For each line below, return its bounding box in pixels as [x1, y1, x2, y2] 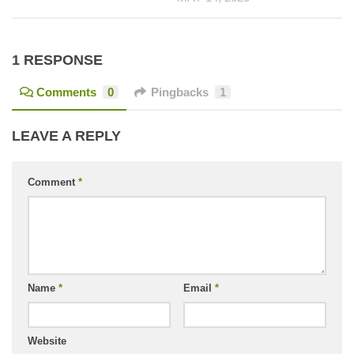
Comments [36, 85, 96, 99]
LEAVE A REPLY [12, 127, 121, 144]
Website [28, 334, 66, 347]
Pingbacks [151, 85, 209, 99]
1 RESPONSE [12, 51, 103, 68]
